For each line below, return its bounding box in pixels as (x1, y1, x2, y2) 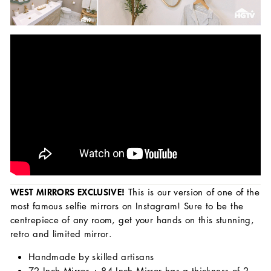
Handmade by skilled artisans (28, 250, 154, 263)
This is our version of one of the (125, 186, 260, 198)
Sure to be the (184, 200, 244, 212)
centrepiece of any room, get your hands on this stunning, (10, 214, 254, 226)
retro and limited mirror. (10, 227, 113, 240)
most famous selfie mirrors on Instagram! (10, 200, 184, 212)
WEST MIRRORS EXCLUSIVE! (10, 185, 125, 199)
